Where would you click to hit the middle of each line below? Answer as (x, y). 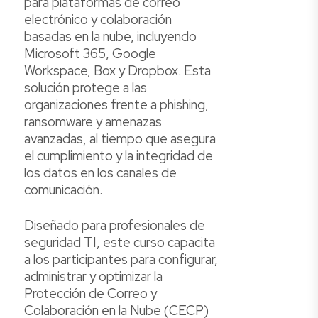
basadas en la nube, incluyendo (110, 37)
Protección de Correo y (91, 293)
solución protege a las (86, 88)
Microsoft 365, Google (90, 54)
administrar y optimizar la (93, 276)
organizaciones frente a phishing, (116, 105)
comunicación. (63, 190)
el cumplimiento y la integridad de (119, 156)
